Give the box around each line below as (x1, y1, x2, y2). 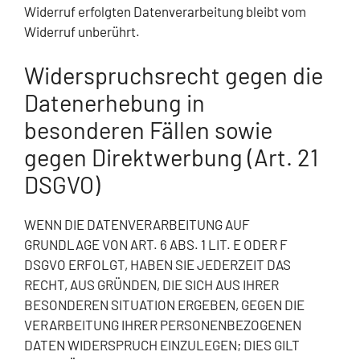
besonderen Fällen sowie (24, 116, 272, 145)
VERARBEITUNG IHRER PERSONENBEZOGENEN (24, 317, 301, 333)
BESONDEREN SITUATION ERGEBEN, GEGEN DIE (24, 297, 305, 313)
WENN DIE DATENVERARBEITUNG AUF (24, 216, 250, 233)
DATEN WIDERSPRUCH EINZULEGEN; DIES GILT (24, 337, 300, 354)
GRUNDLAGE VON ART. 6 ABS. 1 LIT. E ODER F (24, 236, 288, 253)
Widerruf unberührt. (24, 22, 140, 39)
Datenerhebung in (24, 88, 205, 117)
